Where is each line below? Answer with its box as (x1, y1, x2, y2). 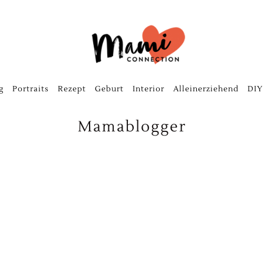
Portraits (12, 84, 49, 94)
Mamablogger (78, 117, 186, 136)
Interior (132, 84, 164, 94)
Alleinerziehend (173, 84, 239, 94)
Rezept (57, 84, 86, 94)
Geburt (94, 84, 124, 94)
